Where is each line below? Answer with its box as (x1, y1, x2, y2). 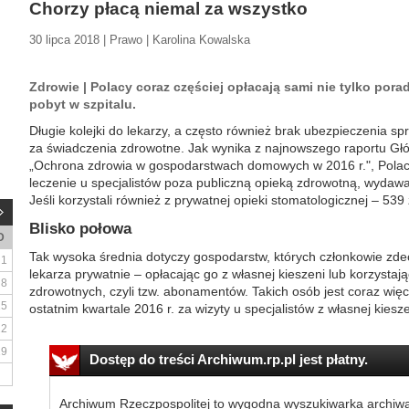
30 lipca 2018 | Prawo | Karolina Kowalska (29, 33, 250, 47)
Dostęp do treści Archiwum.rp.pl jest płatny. (89, 351, 368, 367)
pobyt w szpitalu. (29, 97, 136, 111)
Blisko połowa (29, 220, 131, 237)
